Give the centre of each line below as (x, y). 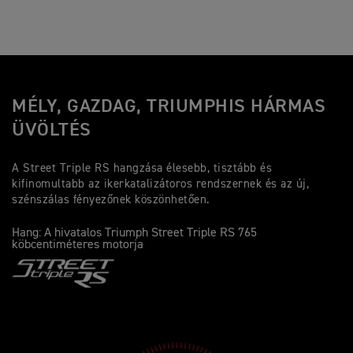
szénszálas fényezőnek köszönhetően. (111, 200)
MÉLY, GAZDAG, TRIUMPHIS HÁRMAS (169, 106)
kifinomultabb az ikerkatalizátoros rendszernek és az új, (160, 184)
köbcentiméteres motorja (78, 245)
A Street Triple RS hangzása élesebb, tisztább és (142, 168)
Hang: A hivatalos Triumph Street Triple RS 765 (134, 233)
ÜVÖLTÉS (52, 130)
